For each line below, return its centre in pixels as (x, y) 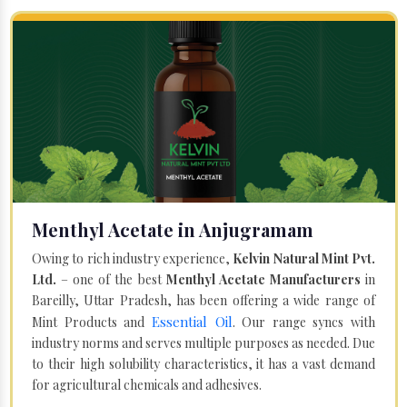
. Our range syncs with (303, 322)
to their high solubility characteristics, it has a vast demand (203, 363)
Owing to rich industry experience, (133, 258)
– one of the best (111, 279)
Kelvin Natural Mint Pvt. (304, 258)
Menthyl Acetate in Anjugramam (173, 229)
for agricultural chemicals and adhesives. (147, 384)
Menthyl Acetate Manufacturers (263, 279)
